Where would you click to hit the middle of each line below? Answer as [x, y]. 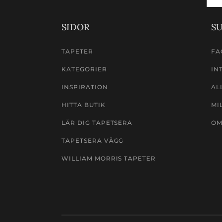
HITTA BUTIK [83, 105]
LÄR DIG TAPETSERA [97, 123]
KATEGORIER [84, 69]
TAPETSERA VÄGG [93, 140]
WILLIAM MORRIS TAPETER [109, 158]
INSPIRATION [85, 87]
